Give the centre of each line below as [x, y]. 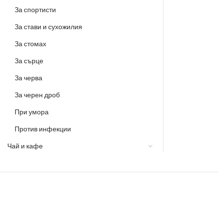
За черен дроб [37, 95]
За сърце [29, 61]
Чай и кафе [25, 146]
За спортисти [35, 10]
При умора [32, 112]
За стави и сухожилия [48, 27]
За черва [28, 78]
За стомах [30, 44]
